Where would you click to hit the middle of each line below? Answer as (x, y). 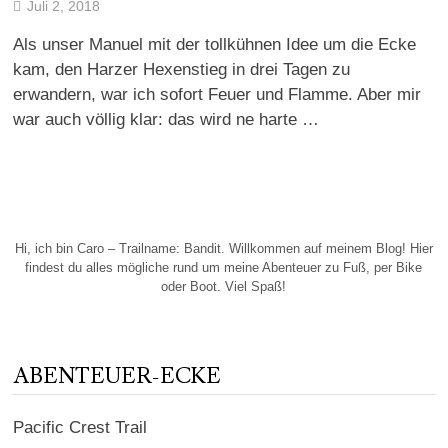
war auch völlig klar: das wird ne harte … (165, 119)
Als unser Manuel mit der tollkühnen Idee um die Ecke (214, 44)
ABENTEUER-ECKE (116, 376)
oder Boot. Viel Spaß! (224, 286)
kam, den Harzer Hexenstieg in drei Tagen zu (181, 69)
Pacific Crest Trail (79, 427)
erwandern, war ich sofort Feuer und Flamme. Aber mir (216, 94)
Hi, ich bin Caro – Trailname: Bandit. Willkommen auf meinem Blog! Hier (223, 248)
